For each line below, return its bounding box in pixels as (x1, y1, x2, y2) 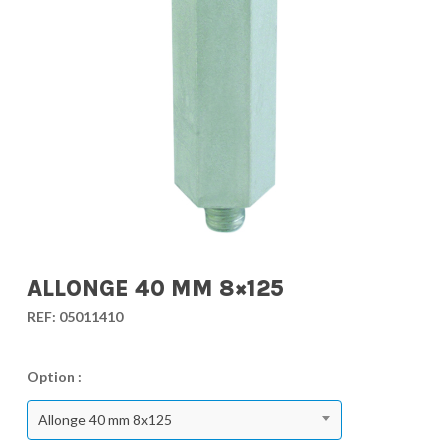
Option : (26, 368, 82, 385)
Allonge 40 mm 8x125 (37, 411, 172, 428)
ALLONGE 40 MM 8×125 (26, 275, 284, 302)
